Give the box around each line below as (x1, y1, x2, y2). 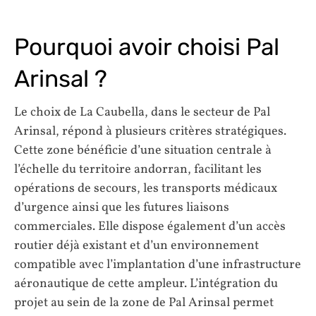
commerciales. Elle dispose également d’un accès (14, 218, 286, 236)
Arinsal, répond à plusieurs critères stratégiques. (14, 123, 286, 141)
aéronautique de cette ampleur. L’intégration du (14, 275, 278, 293)
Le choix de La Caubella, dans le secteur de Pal (14, 104, 270, 122)
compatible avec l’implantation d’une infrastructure (14, 256, 301, 274)
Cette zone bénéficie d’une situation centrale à (14, 142, 272, 160)
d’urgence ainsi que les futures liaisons (14, 199, 229, 217)
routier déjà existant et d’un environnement (14, 237, 259, 255)
